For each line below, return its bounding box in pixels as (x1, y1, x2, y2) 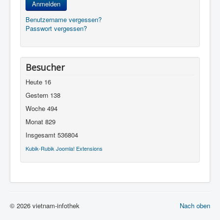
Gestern (26, 90, 50, 100)
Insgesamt (26, 130, 57, 139)
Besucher (26, 61, 65, 73)
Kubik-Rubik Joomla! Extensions (26, 144, 103, 152)
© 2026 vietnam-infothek (10, 201, 80, 210)
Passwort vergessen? (26, 24, 87, 33)
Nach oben (180, 201, 210, 210)
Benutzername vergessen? (26, 15, 102, 24)
